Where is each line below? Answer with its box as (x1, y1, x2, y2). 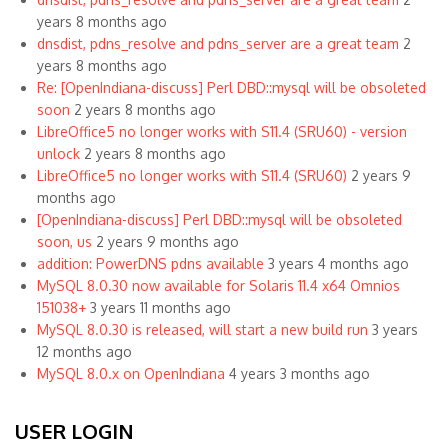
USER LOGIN (15, 418, 134, 445)
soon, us (36, 233, 92, 251)
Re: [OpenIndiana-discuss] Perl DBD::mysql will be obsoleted (36, 79, 426, 97)
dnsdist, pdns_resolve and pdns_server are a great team (36, 35, 399, 53)
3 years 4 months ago (267, 255, 409, 273)
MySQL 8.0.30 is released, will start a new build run (36, 321, 368, 339)
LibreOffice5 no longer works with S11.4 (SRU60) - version (36, 123, 407, 141)
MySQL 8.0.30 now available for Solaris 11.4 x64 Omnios (36, 277, 400, 295)
